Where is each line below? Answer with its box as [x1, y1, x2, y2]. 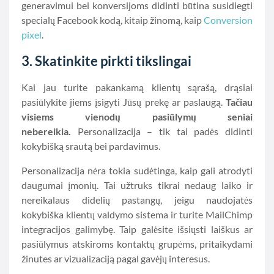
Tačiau [226, 96, 253, 108]
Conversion [204, 14, 253, 26]
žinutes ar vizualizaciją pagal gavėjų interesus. [21, 253, 210, 264]
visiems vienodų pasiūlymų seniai [21, 111, 253, 122]
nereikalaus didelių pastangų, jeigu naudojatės [21, 194, 253, 206]
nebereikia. [21, 125, 71, 137]
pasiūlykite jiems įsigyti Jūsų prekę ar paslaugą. [21, 96, 226, 108]
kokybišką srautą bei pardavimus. [21, 140, 160, 152]
